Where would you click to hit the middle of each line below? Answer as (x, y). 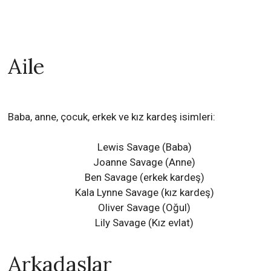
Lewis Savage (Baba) (144, 147)
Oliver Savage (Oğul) (145, 208)
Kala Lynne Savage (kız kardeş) (144, 193)
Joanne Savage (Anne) (145, 162)
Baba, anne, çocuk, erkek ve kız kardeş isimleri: (112, 117)
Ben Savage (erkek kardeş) (144, 178)
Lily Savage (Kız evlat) (145, 223)
